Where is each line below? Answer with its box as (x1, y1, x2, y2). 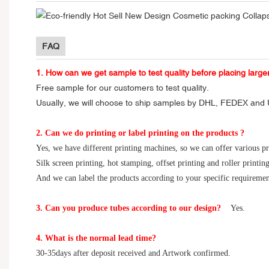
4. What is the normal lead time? (36, 233, 156, 243)
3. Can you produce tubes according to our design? (36, 203, 221, 213)
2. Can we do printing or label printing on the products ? (36, 128, 244, 138)
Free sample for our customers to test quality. (36, 82, 209, 92)
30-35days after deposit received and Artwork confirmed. (36, 248, 231, 258)
